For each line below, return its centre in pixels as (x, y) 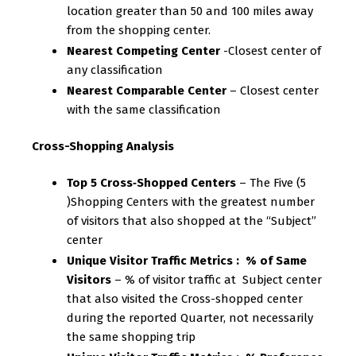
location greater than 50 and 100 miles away (190, 11)
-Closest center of (271, 51)
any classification (115, 70)
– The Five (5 (271, 183)
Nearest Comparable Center (148, 91)
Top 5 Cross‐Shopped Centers (151, 183)
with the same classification (144, 110)
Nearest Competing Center (143, 51)
